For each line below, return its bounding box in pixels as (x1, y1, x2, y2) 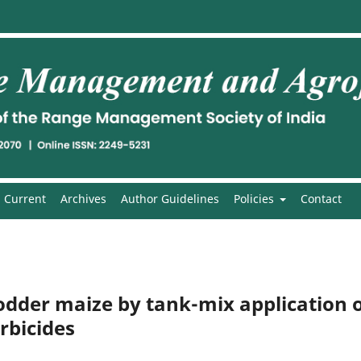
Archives (60, 190, 106, 206)
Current (3, 190, 46, 206)
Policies (233, 190, 277, 206)
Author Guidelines (120, 190, 219, 206)
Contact (301, 190, 342, 206)
